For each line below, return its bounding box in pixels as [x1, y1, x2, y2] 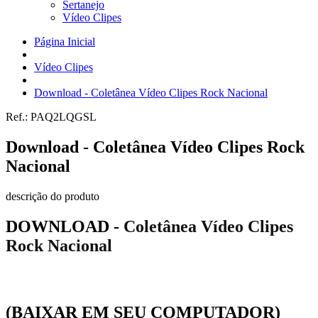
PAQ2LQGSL [31, 111, 97, 123]
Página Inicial [34, 35, 95, 48]
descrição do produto [6, 190, 99, 202]
